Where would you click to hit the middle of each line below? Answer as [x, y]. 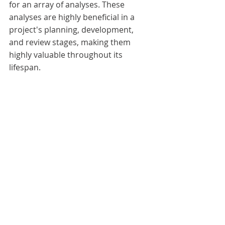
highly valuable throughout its [67, 54]
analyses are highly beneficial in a [73, 17]
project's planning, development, [72, 29]
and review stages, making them [71, 42]
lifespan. [25, 67]
